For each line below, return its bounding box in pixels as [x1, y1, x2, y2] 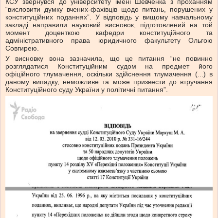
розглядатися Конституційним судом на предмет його [5, 62, 213, 71]
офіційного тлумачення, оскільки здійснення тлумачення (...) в [5, 70, 213, 78]
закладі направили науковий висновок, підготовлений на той [5, 21, 213, 29]
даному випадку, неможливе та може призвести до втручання [5, 78, 213, 86]
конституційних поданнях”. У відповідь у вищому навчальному [5, 13, 213, 21]
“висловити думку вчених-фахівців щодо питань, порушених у [5, 5, 213, 14]
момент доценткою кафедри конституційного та [5, 29, 213, 37]
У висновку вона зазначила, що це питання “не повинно [5, 54, 213, 63]
